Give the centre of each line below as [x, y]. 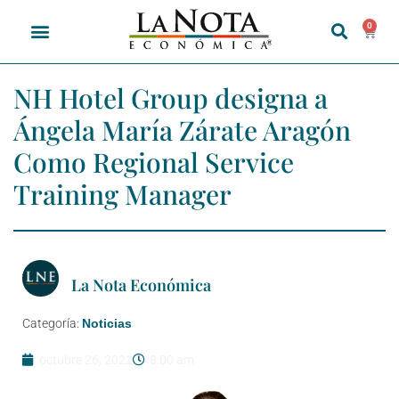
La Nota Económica [141, 285]
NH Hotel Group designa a [171, 98]
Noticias [107, 323]
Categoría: [52, 323]
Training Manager [122, 194]
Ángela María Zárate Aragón [182, 130]
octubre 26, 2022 [86, 359]
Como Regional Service [154, 162]
